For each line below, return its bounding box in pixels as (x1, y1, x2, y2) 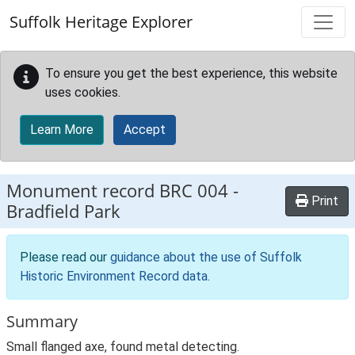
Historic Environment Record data (20, 269, 208, 284)
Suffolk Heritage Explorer (10, 11, 193, 32)
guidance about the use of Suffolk (110, 250, 302, 265)
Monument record (6, 178, 159, 203)
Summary (6, 311, 78, 332)
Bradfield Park (6, 199, 120, 223)
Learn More (30, 122, 94, 137)
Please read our (20, 250, 110, 265)
